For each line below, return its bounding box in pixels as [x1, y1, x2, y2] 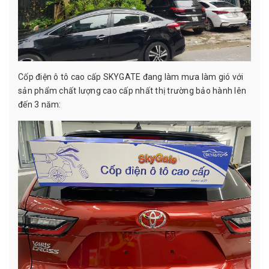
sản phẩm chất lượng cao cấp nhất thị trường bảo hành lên [18, 85, 246, 95]
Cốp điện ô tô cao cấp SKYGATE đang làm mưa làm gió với [18, 71, 244, 82]
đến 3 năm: [18, 99, 61, 109]
